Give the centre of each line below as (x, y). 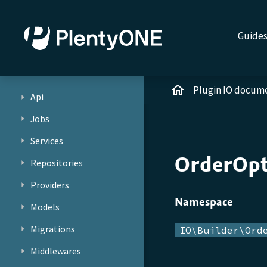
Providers (49, 184)
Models (45, 207)
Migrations (52, 229)
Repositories (56, 162)
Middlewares (55, 251)
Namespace (204, 202)
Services (46, 140)
